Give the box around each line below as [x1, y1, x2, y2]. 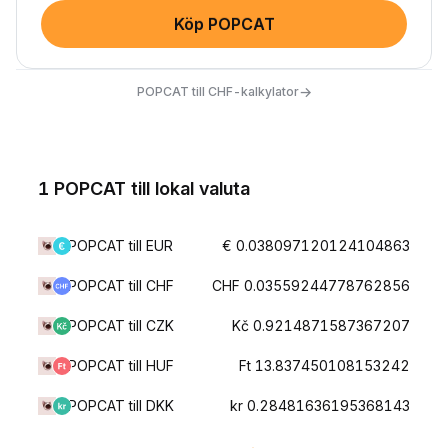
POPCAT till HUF [68, 357, 174, 374]
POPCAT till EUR [68, 237, 173, 254]
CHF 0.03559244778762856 [212, 277, 410, 294]
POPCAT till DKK [68, 397, 174, 414]
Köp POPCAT [173, 14, 275, 34]
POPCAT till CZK [68, 317, 174, 334]
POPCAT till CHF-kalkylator [136, 83, 299, 99]
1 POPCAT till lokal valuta [38, 178, 250, 199]
